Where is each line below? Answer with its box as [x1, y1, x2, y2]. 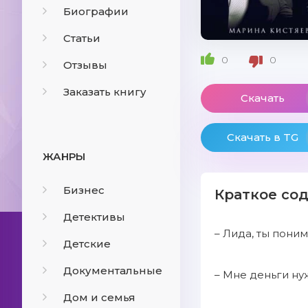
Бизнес [63, 184, 104, 197]
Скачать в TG [227, 131, 298, 144]
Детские [63, 237, 111, 250]
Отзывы [63, 58, 107, 71]
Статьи [63, 32, 100, 45]
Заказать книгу [63, 85, 146, 98]
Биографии [63, 5, 129, 18]
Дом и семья [63, 291, 135, 304]
